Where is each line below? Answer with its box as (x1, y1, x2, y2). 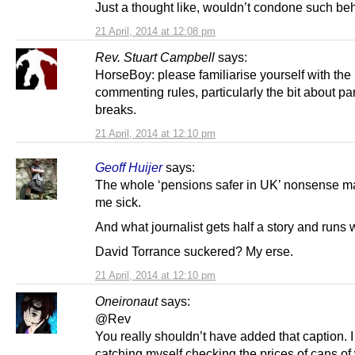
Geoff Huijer (95, 160, 162, 175)
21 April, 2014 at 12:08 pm (95, 25, 216, 38)
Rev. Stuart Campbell (95, 50, 215, 65)
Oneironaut (95, 294, 158, 309)
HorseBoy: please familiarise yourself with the (95, 67, 351, 82)
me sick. (95, 195, 141, 210)
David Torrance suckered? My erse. (95, 244, 293, 259)
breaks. (95, 102, 136, 117)
